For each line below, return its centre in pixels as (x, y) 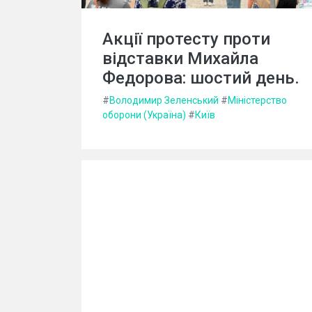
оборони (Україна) (144, 115)
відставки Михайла (180, 58)
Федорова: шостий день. (201, 78)
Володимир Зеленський (164, 100)
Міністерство (257, 100)
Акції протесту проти (186, 39)
